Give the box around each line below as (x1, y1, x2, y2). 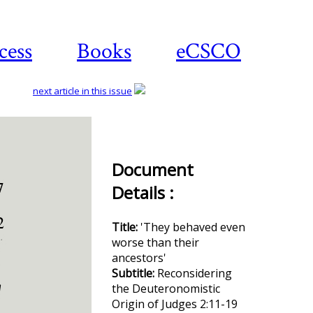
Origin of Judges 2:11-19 (112, 296, 238, 312)
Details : (112, 181, 174, 204)
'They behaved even (140, 219, 245, 235)
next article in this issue (33, 85, 132, 97)
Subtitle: (112, 265, 157, 281)
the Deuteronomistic (112, 281, 220, 296)
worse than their (112, 235, 199, 250)
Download (252, 151, 305, 166)
